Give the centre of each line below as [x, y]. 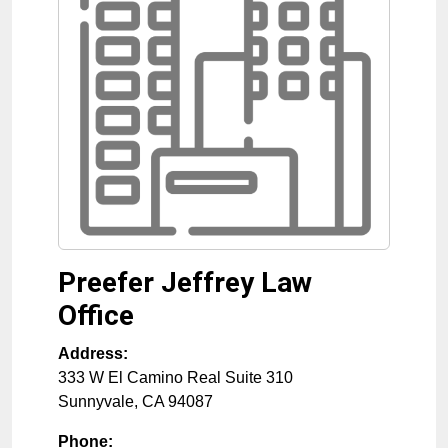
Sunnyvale [96, 402]
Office [96, 316]
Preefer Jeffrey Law [185, 283]
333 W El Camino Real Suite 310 [175, 378]
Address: [93, 354]
